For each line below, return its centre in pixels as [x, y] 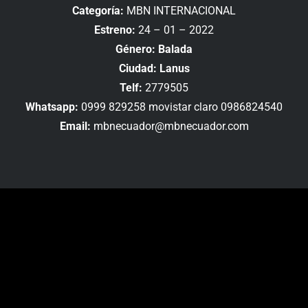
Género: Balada [154, 49]
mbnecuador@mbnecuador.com [169, 126]
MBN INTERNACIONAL [180, 11]
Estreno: [115, 30]
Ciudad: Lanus [154, 69]
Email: [75, 126]
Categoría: [98, 11]
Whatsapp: [52, 107]
